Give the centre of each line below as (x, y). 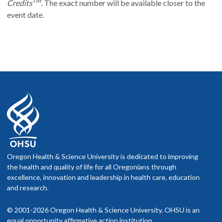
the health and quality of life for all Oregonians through (92, 166)
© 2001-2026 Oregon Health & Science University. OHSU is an (103, 210)
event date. (26, 14)
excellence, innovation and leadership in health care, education (103, 177)
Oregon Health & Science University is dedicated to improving (103, 156)
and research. (28, 187)
